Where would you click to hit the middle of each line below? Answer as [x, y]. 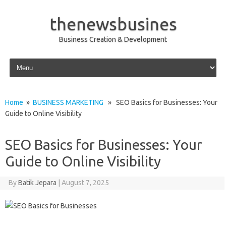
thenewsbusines [113, 24]
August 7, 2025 [85, 183]
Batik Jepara [37, 183]
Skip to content [31, 60]
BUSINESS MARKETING [68, 102]
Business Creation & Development [113, 39]
